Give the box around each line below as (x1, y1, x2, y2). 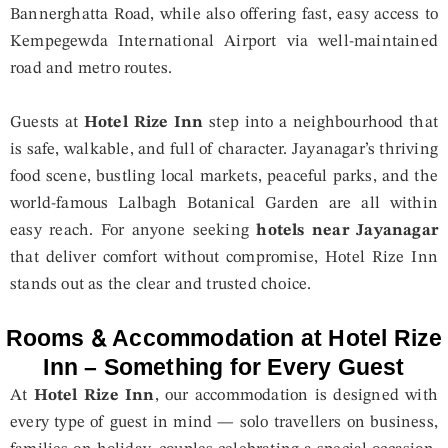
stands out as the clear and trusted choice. (10, 275, 312, 293)
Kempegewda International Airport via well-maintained (10, 33, 438, 51)
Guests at (10, 113, 84, 131)
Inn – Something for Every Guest (43, 346, 405, 388)
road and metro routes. (10, 60, 173, 78)
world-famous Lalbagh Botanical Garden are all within (10, 194, 438, 212)
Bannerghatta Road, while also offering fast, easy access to (10, 6, 438, 24)
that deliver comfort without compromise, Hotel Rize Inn (10, 248, 438, 266)
